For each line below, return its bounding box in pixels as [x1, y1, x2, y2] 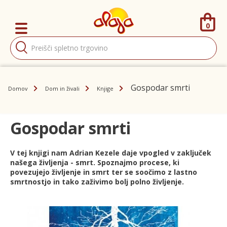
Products [10, 34, 44, 46]
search [10, 42, 35, 54]
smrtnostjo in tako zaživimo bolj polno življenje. [10, 176, 184, 186]
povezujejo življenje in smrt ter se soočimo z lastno [10, 167, 197, 177]
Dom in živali [45, 84, 80, 92]
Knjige [97, 84, 113, 92]
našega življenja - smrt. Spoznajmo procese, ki [10, 157, 179, 167]
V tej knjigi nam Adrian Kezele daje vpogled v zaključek [10, 147, 211, 158]
